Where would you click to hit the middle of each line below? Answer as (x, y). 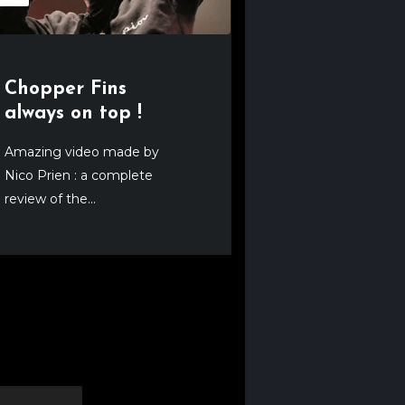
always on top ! (73, 113)
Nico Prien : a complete (79, 175)
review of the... (50, 198)
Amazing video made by (82, 151)
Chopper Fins (66, 89)
